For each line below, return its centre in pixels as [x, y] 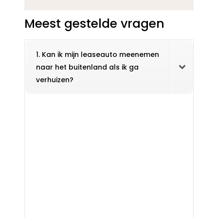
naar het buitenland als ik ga [87, 67]
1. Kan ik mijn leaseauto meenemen [97, 55]
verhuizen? [54, 80]
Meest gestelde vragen [94, 24]
